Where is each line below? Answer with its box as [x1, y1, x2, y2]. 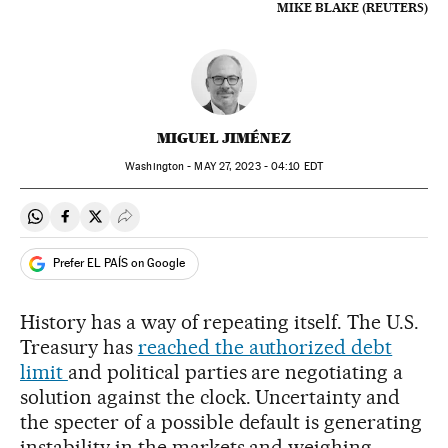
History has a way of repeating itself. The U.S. [20, 309, 420, 334]
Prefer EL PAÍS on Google [53, 256, 185, 271]
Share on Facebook [64, 215, 198, 235]
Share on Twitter [94, 215, 208, 235]
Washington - [125, 159, 195, 173]
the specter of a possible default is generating [20, 409, 423, 434]
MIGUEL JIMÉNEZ [157, 128, 291, 147]
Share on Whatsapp [34, 215, 170, 235]
